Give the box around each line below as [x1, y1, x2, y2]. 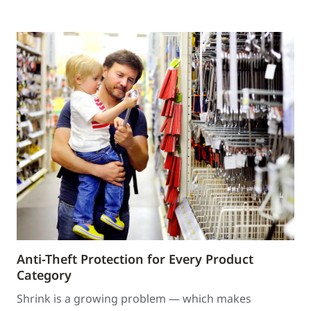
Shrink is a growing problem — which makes [17, 291, 251, 306]
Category [17, 267, 72, 283]
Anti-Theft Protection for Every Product [17, 251, 253, 267]
